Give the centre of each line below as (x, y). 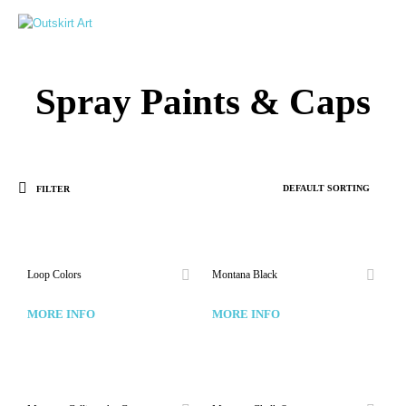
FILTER (52, 188)
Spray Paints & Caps (203, 101)
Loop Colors (54, 274)
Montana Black (245, 274)
